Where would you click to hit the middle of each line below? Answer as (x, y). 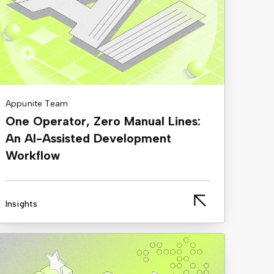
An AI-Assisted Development (88, 138)
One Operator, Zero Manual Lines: (103, 121)
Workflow (33, 155)
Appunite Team (37, 103)
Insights (22, 204)
